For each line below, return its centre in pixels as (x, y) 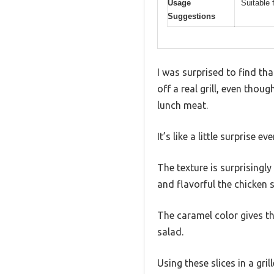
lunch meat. (183, 105)
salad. (170, 231)
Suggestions (191, 17)
